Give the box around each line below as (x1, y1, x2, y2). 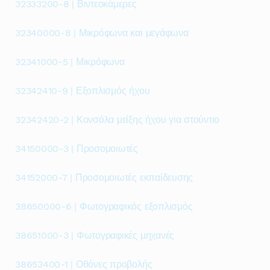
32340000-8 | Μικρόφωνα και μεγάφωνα (15, 27, 189, 39)
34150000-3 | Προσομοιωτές (15, 143, 138, 154)
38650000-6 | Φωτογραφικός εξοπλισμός (15, 201, 193, 212)
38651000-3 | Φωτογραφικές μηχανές (15, 230, 175, 241)
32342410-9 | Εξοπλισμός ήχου (15, 85, 150, 96)
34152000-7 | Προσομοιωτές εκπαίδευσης (15, 172, 193, 183)
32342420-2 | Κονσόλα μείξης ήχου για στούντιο (15, 114, 220, 125)
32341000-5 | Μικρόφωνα (15, 56, 125, 67)
